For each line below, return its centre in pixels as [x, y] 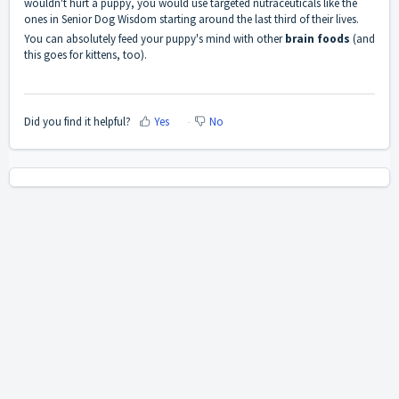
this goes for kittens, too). [85, 55]
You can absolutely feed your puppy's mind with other [153, 39]
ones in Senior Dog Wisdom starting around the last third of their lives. [193, 20]
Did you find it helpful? [77, 121]
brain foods [318, 39]
